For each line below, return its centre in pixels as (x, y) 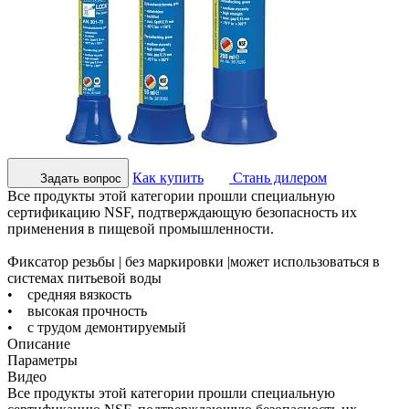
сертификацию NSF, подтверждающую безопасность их (182, 212)
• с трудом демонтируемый (97, 327)
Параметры (42, 360)
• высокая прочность (77, 310)
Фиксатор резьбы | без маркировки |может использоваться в (194, 261)
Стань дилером (278, 177)
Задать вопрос (81, 178)
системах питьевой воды (84, 278)
